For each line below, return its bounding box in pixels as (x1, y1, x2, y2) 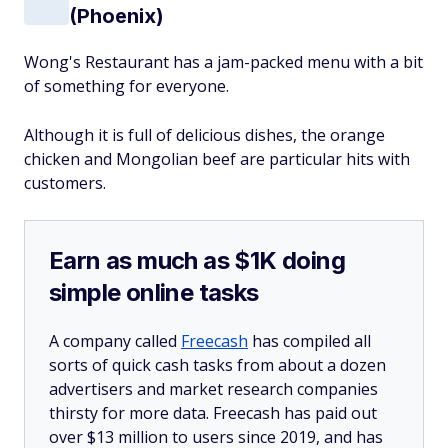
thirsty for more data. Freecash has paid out (49, 402, 377, 424)
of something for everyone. (24, 75, 229, 97)
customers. (24, 172, 106, 194)
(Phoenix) (69, 4, 164, 28)
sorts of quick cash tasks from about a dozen (49, 354, 386, 376)
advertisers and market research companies (49, 378, 378, 400)
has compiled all (248, 330, 371, 352)
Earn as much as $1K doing (49, 246, 345, 275)
